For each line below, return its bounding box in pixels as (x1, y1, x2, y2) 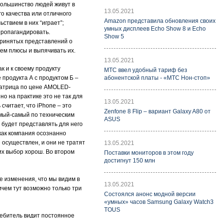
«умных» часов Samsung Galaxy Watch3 (104, 199, 214, 205)
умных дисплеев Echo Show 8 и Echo (104, 25, 206, 32)
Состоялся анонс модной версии (104, 191, 196, 198)
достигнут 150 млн (104, 157, 155, 164)
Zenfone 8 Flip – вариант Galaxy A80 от (104, 108, 211, 115)
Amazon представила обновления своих (104, 18, 216, 24)
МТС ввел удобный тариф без (104, 67, 187, 73)
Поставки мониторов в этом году (104, 149, 194, 156)
